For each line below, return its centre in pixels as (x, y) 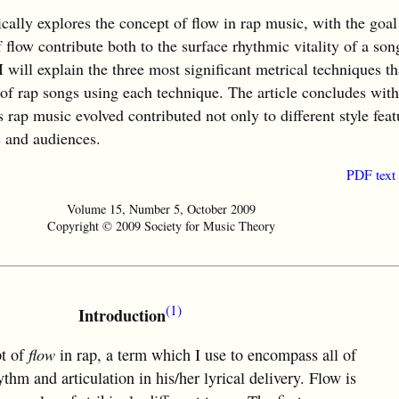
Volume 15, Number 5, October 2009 (161, 209)
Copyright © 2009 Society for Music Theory (161, 226)
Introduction (122, 315)
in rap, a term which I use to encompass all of (206, 355)
